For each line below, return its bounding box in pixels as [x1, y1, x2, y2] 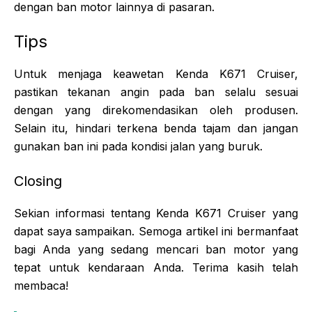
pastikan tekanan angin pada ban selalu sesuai [14, 84, 298, 99]
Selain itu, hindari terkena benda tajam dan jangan [14, 120, 298, 135]
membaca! [14, 278, 68, 292]
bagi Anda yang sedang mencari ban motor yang [14, 242, 298, 256]
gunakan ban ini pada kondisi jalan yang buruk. [14, 139, 263, 153]
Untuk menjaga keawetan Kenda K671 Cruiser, [14, 66, 298, 81]
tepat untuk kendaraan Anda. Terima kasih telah [14, 260, 298, 274]
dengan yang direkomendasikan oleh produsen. [14, 102, 298, 117]
